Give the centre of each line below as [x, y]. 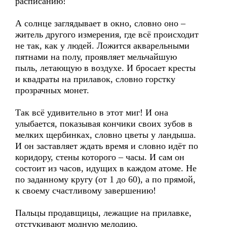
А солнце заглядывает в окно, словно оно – [100, 23]
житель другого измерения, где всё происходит [107, 34]
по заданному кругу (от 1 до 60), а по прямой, [105, 179]
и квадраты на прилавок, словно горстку [95, 79]
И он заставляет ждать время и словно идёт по [107, 146]
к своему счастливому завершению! [86, 191]
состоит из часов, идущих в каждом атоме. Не [106, 168]
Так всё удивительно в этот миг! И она [92, 112]
